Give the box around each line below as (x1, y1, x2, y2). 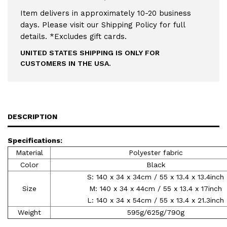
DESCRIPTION (8, 112, 57, 121)
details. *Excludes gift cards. (20, 31, 127, 41)
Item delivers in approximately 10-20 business (20, 8, 191, 18)
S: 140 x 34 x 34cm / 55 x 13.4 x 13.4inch (87, 172, 224, 181)
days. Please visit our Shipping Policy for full (20, 20, 185, 29)
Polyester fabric (128, 148, 183, 157)
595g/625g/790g (127, 208, 184, 216)
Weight (17, 208, 41, 216)
